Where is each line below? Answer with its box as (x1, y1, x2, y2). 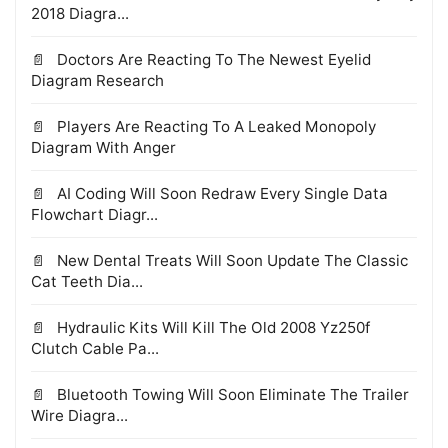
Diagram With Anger (31, 137, 176, 157)
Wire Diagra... (31, 405, 128, 425)
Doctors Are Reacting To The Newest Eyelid (53, 49, 371, 69)
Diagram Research (31, 70, 164, 90)
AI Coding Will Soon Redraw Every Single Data (53, 183, 388, 203)
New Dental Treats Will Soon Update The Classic (53, 250, 408, 270)
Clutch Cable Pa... (31, 338, 159, 358)
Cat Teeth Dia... (31, 271, 143, 291)
